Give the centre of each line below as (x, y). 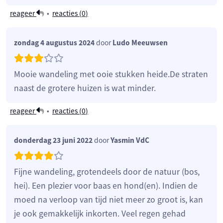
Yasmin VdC (130, 140)
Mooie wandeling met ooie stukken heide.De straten (111, 74)
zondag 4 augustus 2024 (54, 42)
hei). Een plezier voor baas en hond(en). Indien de (106, 185)
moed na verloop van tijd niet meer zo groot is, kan (109, 199)
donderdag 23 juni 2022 (53, 140)
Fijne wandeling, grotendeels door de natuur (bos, (107, 171)
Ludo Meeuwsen (140, 42)
